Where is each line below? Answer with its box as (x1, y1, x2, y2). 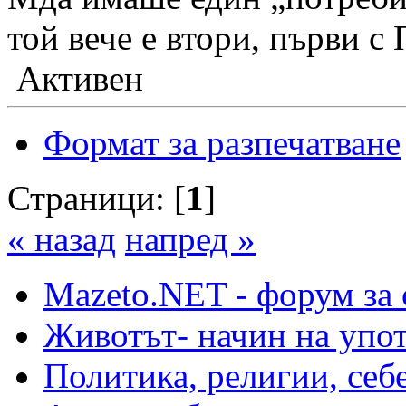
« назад (7, 219, 116, 259)
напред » (125, 219, 256, 259)
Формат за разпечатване (43, 123, 401, 163)
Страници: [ (7, 179, 186, 218)
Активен (7, 59, 143, 99)
